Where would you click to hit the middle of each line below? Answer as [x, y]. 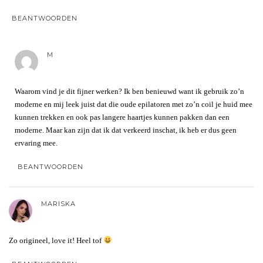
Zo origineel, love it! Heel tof [56, 240]
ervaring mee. [36, 143]
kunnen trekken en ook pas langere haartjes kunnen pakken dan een [122, 117]
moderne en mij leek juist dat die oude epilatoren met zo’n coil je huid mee [134, 104]
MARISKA [58, 203]
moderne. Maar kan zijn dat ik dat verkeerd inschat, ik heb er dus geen [126, 130]
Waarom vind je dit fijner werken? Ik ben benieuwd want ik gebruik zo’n [129, 91]
